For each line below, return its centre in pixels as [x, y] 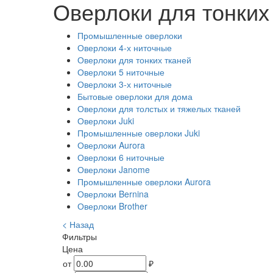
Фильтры [80, 237]
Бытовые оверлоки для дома [135, 97]
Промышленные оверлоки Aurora [144, 182]
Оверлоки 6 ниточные [121, 158]
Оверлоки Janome [114, 170]
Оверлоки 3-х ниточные [125, 84]
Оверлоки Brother [112, 206]
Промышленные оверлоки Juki [139, 133]
